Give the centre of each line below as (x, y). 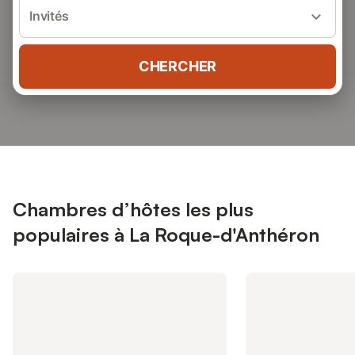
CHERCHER (177, 66)
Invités (49, 16)
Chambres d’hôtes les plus (133, 209)
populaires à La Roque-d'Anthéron (166, 235)
